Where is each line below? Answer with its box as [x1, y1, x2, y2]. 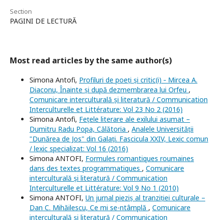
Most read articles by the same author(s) [10, 55, 172, 66]
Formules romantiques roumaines [85, 154, 194, 164]
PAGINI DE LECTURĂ [10, 16, 77, 26]
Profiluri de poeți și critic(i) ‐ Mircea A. [79, 75, 197, 85]
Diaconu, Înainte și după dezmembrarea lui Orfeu [29, 85, 189, 95]
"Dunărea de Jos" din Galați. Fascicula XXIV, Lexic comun [29, 134, 208, 144]
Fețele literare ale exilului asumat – [79, 114, 190, 124]
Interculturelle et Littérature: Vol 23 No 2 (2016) [29, 105, 183, 114]
